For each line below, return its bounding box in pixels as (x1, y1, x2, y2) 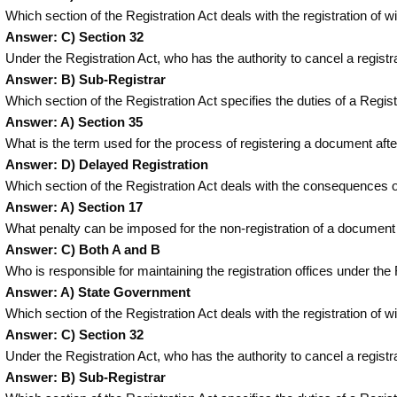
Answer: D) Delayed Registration (4, 157, 208, 172)
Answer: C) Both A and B (4, 242, 160, 257)
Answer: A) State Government (4, 284, 191, 300)
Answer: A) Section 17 (4, 199, 143, 214)
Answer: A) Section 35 (4, 114, 143, 129)
